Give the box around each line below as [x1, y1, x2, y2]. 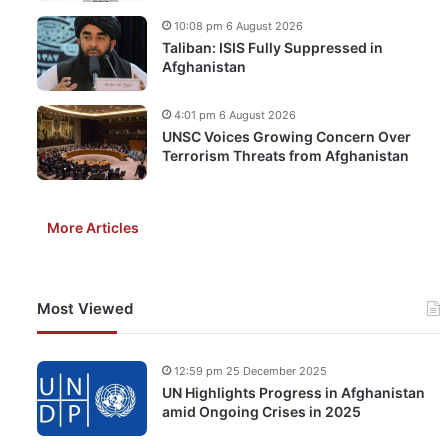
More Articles [47, 219, 139, 236]
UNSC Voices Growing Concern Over [162, 128, 411, 145]
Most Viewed [37, 299, 133, 318]
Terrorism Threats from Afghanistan [162, 147, 409, 164]
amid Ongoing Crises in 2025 [162, 403, 361, 420]
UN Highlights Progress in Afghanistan [162, 384, 425, 401]
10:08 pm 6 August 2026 [174, 19, 303, 33]
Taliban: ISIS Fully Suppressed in [162, 39, 383, 56]
